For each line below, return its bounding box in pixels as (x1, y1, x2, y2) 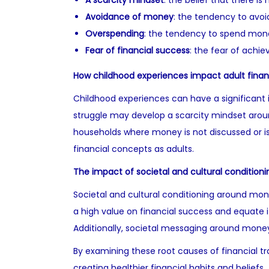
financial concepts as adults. (73, 143, 194, 155)
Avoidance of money (85, 11, 174, 23)
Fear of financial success (85, 44, 190, 56)
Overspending (85, 28, 144, 40)
